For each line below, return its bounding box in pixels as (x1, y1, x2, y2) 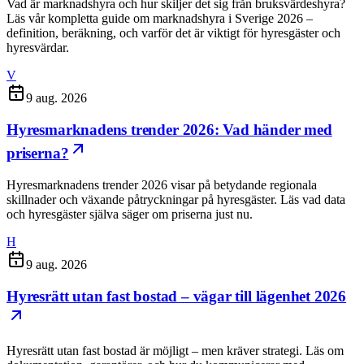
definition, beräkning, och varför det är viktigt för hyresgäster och (6, 26, 340, 41)
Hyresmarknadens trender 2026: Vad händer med (6, 121, 332, 139)
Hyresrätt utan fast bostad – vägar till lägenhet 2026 (6, 287, 347, 305)
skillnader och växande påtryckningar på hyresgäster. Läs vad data (6, 192, 345, 206)
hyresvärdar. (6, 41, 69, 55)
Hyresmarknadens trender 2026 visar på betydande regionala (6, 177, 317, 192)
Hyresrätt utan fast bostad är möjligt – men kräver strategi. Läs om (6, 344, 344, 358)
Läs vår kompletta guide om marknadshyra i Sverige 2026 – (6, 11, 313, 26)
